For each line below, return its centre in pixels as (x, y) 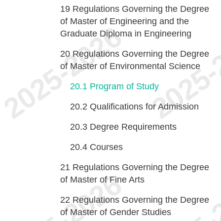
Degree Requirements (133, 127)
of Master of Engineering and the (125, 21)
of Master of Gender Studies (116, 212)
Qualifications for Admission (144, 107)
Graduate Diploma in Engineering (126, 34)
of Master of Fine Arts (102, 180)
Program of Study (124, 86)
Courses (106, 147)
